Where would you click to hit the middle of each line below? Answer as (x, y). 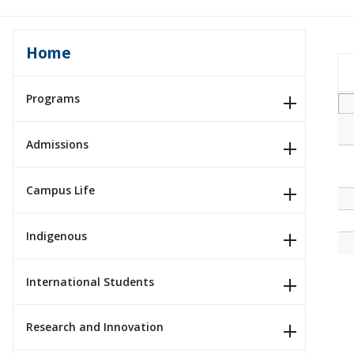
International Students (90, 281)
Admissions (57, 145)
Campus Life (60, 190)
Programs (53, 99)
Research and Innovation (95, 327)
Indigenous (56, 235)
